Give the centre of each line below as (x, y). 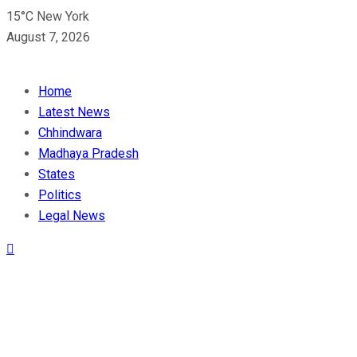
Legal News (72, 216)
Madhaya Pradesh (88, 153)
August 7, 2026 (48, 37)
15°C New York (48, 16)
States (57, 174)
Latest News (74, 112)
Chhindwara (70, 133)
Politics (60, 195)
